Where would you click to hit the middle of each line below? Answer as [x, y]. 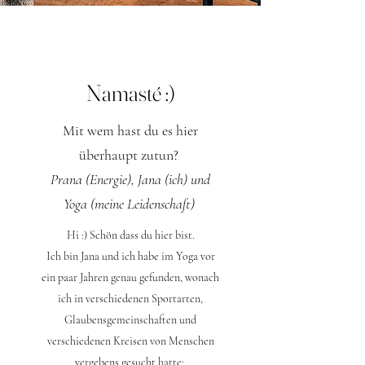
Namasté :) [130, 92]
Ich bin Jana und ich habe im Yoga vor [130, 256]
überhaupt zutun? [130, 154]
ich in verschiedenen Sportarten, [130, 298]
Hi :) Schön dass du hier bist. [130, 235]
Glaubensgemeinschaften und [130, 319]
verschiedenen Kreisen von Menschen [130, 341]
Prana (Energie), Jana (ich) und [130, 179]
